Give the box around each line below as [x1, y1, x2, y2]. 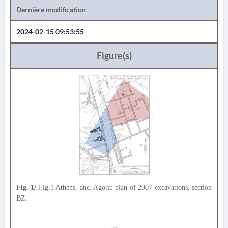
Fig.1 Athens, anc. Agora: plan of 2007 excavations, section [36, 184, 212, 191]
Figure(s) [96, 50, 132, 61]
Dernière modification [16, 5, 86, 14]
